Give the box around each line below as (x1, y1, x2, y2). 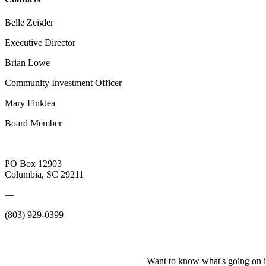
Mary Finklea (5, 97, 55, 108)
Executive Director (5, 37, 75, 47)
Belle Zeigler (5, 17, 53, 27)
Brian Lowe (5, 57, 50, 68)
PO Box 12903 (5, 158, 62, 169)
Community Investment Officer (5, 77, 122, 88)
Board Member (5, 118, 62, 128)
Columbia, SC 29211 (5, 169, 84, 179)
